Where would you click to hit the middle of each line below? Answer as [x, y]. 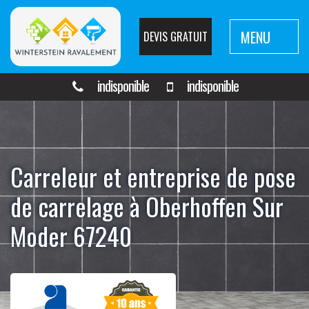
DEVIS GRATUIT [175, 37]
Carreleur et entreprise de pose [153, 177]
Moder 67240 [71, 236]
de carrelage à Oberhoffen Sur [147, 206]
